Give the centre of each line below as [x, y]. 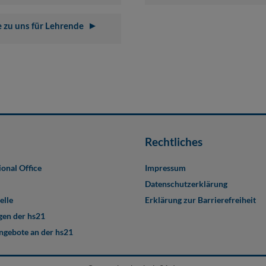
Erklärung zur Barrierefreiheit [200, 200]
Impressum [165, 168]
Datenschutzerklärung [186, 184]
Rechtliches [174, 142]
